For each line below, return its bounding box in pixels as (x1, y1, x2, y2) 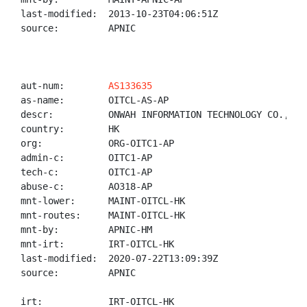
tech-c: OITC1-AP (21, 167, 152, 177)
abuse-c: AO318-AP (21, 181, 152, 192)
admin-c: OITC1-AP (21, 152, 152, 163)
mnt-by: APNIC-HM (21, 224, 152, 235)
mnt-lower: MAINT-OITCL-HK (21, 195, 185, 206)
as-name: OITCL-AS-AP (21, 95, 169, 106)
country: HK (21, 123, 119, 134)
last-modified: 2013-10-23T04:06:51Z (21, 8, 218, 19)
